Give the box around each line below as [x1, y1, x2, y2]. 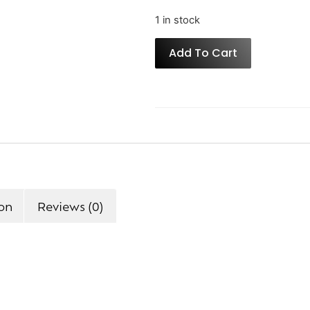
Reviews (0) [37, 198, 103, 214]
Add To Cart [169, 44, 237, 61]
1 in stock [155, 14, 200, 27]
